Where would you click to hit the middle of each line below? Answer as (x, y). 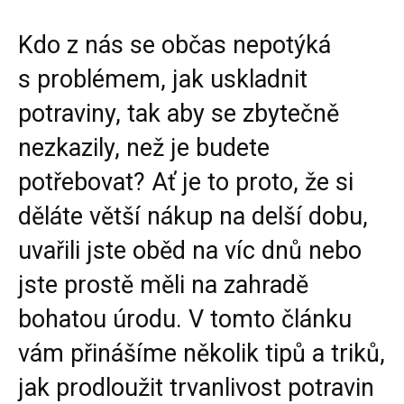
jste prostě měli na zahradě (163, 285)
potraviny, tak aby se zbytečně (179, 114)
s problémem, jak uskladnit (163, 80)
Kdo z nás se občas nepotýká (174, 46)
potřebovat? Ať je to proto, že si (186, 183)
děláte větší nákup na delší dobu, (193, 217)
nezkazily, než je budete (144, 148)
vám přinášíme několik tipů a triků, (202, 354)
